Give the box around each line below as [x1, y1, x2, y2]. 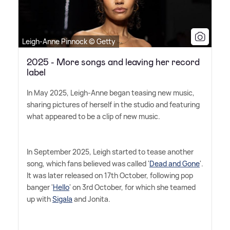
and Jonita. [72, 194, 110, 204]
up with [27, 194, 52, 204]
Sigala [52, 194, 72, 204]
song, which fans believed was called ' [27, 158, 149, 168]
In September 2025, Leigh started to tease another [27, 146, 194, 157]
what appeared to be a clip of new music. [27, 111, 160, 121]
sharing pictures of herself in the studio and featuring [27, 99, 200, 109]
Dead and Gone [149, 158, 200, 168]
